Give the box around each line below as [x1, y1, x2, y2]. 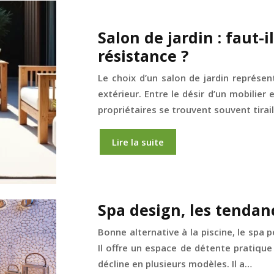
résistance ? [98, 45, 188, 66]
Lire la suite [112, 136, 164, 148]
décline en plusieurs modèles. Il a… [98, 257, 252, 270]
